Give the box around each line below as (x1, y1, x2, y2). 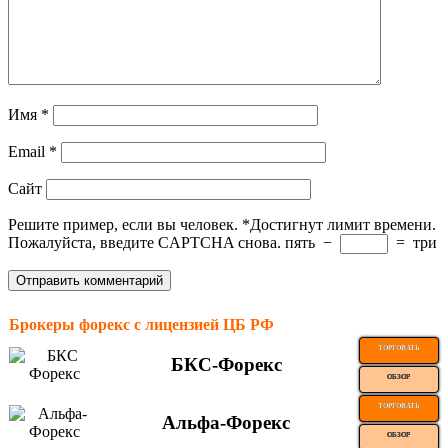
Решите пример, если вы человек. (8, 215, 238, 233)
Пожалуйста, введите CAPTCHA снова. (8, 233, 281, 251)
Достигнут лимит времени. (250, 215, 436, 233)
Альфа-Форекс (162, 411, 290, 433)
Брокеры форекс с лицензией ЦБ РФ (9, 315, 274, 333)
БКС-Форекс (170, 353, 282, 375)
